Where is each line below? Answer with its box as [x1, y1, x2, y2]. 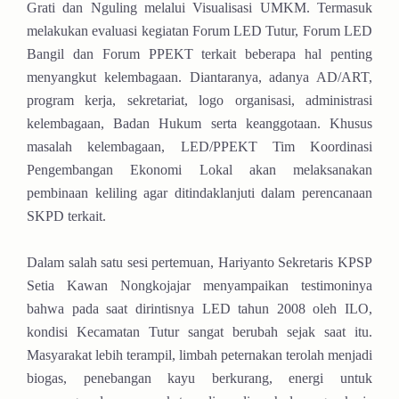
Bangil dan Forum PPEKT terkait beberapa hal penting [27, 45, 372, 61]
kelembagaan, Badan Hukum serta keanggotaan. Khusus [27, 115, 372, 131]
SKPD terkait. [27, 208, 106, 224]
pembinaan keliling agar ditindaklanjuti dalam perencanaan [27, 184, 372, 200]
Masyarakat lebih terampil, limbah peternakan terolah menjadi [27, 346, 372, 362]
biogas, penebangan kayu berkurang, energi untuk [27, 370, 372, 386]
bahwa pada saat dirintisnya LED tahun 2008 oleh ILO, [27, 300, 372, 316]
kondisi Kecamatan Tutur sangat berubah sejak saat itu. [27, 323, 372, 339]
